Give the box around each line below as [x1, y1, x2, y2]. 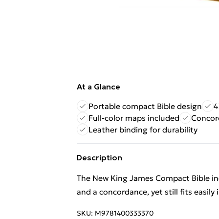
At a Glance [77, 82, 120, 91]
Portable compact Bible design [88, 101, 202, 111]
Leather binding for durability [88, 125, 197, 134]
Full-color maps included [88, 113, 179, 123]
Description [77, 153, 122, 162]
